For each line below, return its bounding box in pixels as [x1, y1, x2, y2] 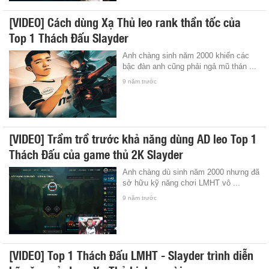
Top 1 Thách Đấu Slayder [9, 28, 128, 46]
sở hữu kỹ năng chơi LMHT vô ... [122, 178, 241, 187]
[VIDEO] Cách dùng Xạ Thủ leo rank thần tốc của [9, 12, 241, 31]
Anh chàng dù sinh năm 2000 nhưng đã [122, 167, 260, 177]
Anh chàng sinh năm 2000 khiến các [122, 50, 250, 60]
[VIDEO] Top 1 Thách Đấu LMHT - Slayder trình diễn [9, 245, 253, 264]
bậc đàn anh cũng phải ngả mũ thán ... [122, 61, 257, 71]
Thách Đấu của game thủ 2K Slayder [9, 144, 183, 163]
